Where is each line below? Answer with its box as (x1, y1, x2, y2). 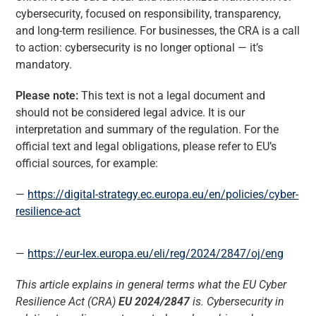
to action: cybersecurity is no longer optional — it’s (16, 40, 264, 54)
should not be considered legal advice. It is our (16, 105, 245, 119)
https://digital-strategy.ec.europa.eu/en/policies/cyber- (28, 187, 299, 201)
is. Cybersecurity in (190, 294, 285, 308)
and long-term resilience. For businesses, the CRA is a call (16, 23, 300, 37)
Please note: (16, 88, 79, 102)
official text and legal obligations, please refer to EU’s (16, 139, 277, 153)
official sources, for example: (16, 156, 159, 170)
